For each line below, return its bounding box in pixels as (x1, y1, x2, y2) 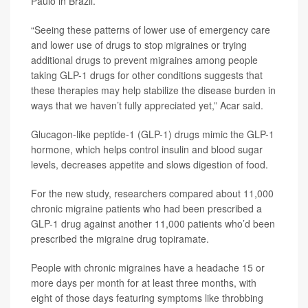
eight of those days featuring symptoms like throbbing (31, 291, 263, 305)
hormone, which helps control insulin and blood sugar (31, 142, 263, 156)
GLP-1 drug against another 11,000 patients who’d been (31, 217, 275, 230)
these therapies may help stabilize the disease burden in (31, 83, 276, 97)
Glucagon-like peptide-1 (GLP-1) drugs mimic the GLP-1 (31, 127, 274, 141)
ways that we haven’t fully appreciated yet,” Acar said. (31, 98, 263, 112)
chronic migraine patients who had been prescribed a (31, 201, 262, 215)
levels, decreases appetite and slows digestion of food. (31, 157, 268, 171)
